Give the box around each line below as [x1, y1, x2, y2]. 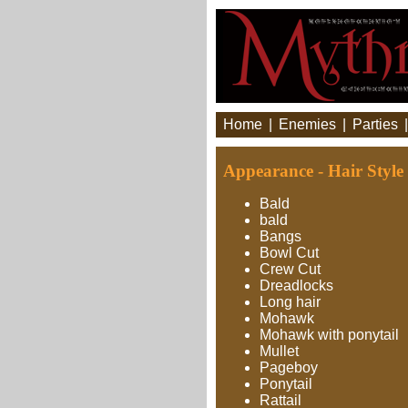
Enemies [279, 117, 336, 132]
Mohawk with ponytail [260, 327, 399, 342]
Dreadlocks [260, 278, 333, 293]
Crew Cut [260, 261, 321, 277]
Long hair [260, 294, 321, 310]
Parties [352, 117, 398, 132]
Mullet [260, 343, 299, 359]
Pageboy [260, 360, 318, 375]
